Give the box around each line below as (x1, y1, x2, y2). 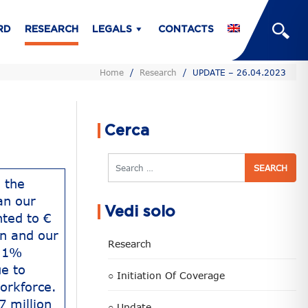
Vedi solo (104, 204, 175, 219)
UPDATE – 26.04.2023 (192, 67, 286, 77)
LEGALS (92, 25, 132, 35)
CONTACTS (158, 25, 214, 35)
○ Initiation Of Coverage (108, 269, 225, 281)
